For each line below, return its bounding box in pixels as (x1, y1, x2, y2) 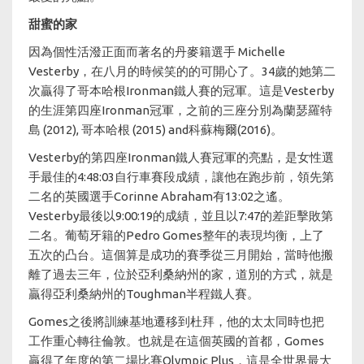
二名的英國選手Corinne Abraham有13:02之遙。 (28, 188, 290, 203)
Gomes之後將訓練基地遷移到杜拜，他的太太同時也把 (28, 314, 324, 328)
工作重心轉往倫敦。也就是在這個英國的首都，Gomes (28, 333, 324, 348)
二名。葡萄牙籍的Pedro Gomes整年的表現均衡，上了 (28, 227, 324, 242)
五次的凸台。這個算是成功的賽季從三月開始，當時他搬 (28, 247, 333, 262)
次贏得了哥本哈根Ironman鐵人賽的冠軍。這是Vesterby (28, 83, 334, 97)
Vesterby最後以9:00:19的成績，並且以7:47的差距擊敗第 (28, 208, 333, 223)
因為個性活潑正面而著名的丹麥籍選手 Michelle (28, 44, 285, 58)
